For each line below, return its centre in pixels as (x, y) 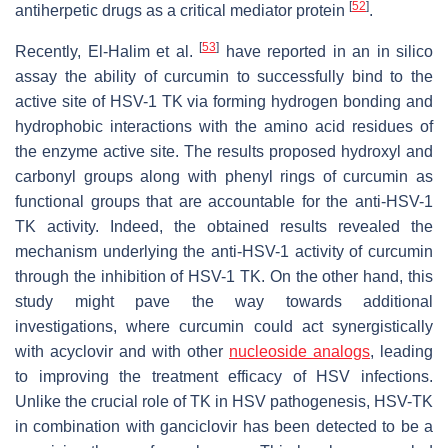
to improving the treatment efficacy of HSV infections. (224, 377)
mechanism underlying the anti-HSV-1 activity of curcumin (224, 252)
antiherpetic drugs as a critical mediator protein (182, 11)
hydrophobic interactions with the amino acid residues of (224, 127)
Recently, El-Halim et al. (107, 52)
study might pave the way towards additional (224, 302)
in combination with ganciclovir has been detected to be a (224, 427)
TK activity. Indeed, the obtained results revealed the (224, 227)
